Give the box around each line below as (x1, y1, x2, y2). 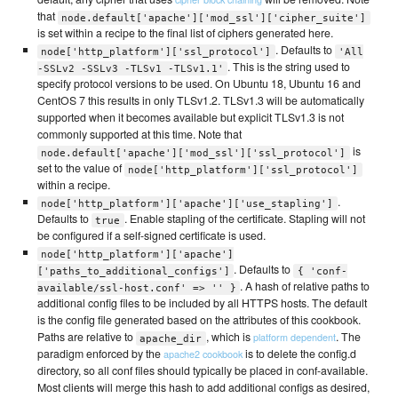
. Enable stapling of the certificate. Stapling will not (123, 211, 365, 227)
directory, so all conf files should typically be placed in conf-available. (36, 362, 368, 379)
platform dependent (252, 330, 336, 345)
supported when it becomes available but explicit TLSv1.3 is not (36, 109, 344, 126)
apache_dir (139, 332, 203, 345)
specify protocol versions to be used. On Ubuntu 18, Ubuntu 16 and (36, 76, 361, 92)
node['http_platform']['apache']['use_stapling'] (41, 197, 334, 210)
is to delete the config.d (242, 346, 356, 362)
